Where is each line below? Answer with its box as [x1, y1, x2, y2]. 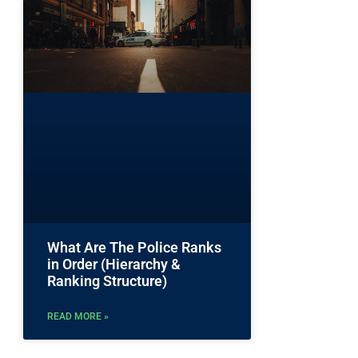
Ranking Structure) [47, 272, 167, 289]
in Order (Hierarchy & [47, 255, 181, 272]
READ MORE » [47, 310, 109, 322]
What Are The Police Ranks [47, 238, 221, 256]
